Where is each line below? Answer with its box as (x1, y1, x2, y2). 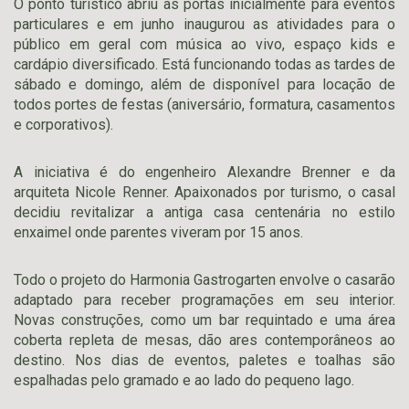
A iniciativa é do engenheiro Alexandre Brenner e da (14, 163, 395, 181)
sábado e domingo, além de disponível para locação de (14, 76, 395, 93)
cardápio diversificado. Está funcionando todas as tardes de (14, 56, 395, 73)
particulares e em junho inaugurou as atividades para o (14, 16, 395, 33)
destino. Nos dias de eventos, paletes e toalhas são (14, 351, 395, 369)
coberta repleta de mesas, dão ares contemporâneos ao (14, 331, 395, 349)
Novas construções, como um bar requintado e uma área (14, 311, 395, 329)
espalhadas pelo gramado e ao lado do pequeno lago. (14, 372, 354, 389)
